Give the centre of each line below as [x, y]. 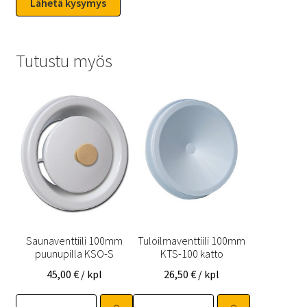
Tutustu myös [64, 61]
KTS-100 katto [192, 253]
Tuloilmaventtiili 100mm [192, 240]
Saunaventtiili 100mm [74, 240]
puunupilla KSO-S [74, 253]
